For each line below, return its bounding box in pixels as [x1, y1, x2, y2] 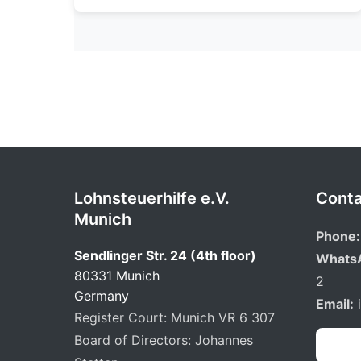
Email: [316, 296, 354, 312]
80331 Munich [74, 268, 160, 284]
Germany [74, 288, 129, 304]
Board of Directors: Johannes [74, 332, 253, 348]
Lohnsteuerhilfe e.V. [74, 189, 230, 208]
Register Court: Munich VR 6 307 [74, 309, 275, 326]
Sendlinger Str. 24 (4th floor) [74, 247, 256, 263]
